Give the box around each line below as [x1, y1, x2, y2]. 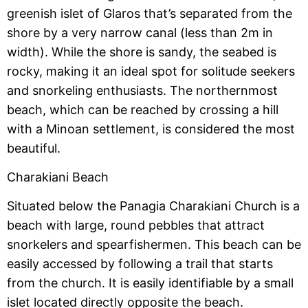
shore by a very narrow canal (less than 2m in [7, 25, 273, 40]
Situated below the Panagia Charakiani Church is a [7, 199, 300, 214]
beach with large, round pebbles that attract [7, 218, 265, 233]
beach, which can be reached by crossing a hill [7, 102, 278, 117]
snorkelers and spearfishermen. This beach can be [7, 237, 301, 252]
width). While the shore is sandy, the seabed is [7, 44, 276, 59]
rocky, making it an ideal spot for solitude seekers [7, 63, 295, 78]
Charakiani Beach [7, 169, 109, 184]
